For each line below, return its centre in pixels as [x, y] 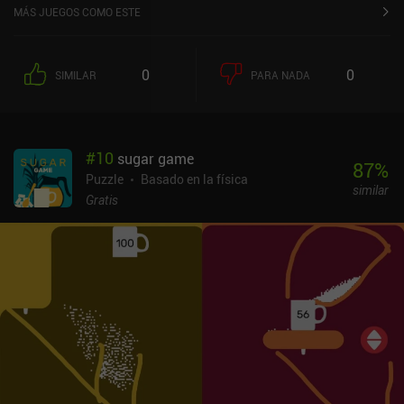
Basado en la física [194, 179]
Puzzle [105, 179]
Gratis [102, 199]
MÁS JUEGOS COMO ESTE [77, 11]
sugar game [156, 158]
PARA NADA [280, 74]
